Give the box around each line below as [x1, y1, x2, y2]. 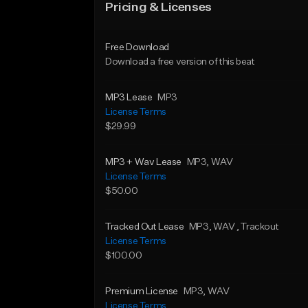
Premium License [105, 287, 178, 296]
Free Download [105, 43, 169, 52]
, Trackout [236, 222, 279, 232]
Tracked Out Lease [105, 222, 184, 232]
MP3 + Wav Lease [105, 157, 181, 167]
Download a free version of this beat [105, 57, 255, 67]
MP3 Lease [105, 93, 153, 102]
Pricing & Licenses [105, 1, 212, 14]
